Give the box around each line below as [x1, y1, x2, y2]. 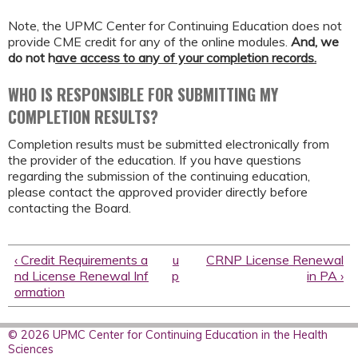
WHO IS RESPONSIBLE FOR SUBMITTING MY [8, 82, 278, 107]
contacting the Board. [8, 200, 134, 217]
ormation [14, 283, 65, 300]
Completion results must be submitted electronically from [8, 136, 329, 153]
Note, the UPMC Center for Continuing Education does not [8, 17, 342, 34]
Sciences [8, 341, 54, 356]
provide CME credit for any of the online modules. [8, 33, 291, 50]
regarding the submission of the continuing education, [8, 168, 310, 185]
